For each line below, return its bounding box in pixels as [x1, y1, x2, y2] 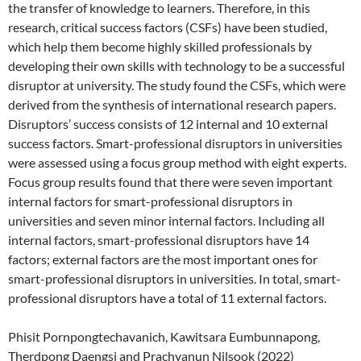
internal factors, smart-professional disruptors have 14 [8, 231, 309, 247]
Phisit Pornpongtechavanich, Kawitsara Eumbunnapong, [8, 328, 320, 344]
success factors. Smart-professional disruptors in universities [8, 135, 342, 151]
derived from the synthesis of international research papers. [8, 96, 336, 112]
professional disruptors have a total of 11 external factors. [8, 289, 326, 305]
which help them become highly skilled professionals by [8, 38, 312, 54]
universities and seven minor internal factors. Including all [8, 212, 325, 228]
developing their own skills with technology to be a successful [8, 57, 345, 73]
